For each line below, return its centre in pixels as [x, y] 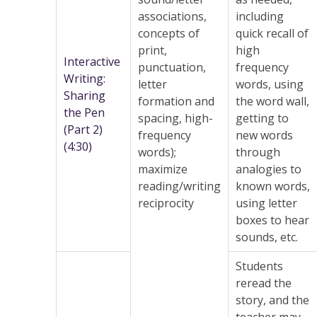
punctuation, [172, 68]
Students [259, 266]
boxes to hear [272, 220]
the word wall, [272, 102]
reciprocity [166, 203]
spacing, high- [175, 119]
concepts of [169, 34]
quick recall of [272, 34]
